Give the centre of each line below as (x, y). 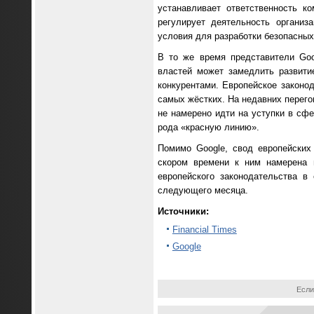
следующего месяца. (203, 190)
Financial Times (204, 230)
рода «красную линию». (208, 127)
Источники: (183, 211)
